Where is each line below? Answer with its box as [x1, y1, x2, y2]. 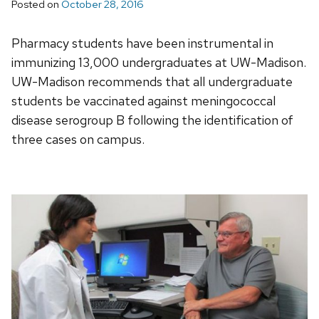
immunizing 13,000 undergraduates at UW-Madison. [11, 54, 306, 71]
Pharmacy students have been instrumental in [11, 35, 273, 52]
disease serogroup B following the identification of [11, 112, 293, 129]
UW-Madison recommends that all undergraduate [11, 73, 293, 90]
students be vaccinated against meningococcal [11, 93, 276, 110]
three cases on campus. [11, 131, 145, 148]
